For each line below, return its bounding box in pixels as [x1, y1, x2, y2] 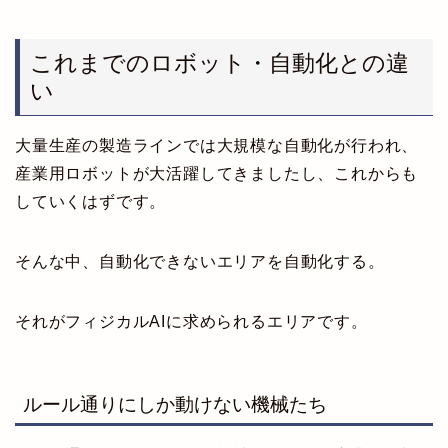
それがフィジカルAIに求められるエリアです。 [15, 313, 368, 331]
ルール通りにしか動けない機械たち [23, 393, 327, 415]
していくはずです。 [15, 193, 167, 211]
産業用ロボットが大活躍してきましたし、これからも [15, 165, 419, 183]
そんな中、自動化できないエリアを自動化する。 [15, 253, 385, 271]
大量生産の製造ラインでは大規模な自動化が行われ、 [15, 137, 419, 155]
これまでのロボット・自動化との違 [30, 50, 409, 77]
